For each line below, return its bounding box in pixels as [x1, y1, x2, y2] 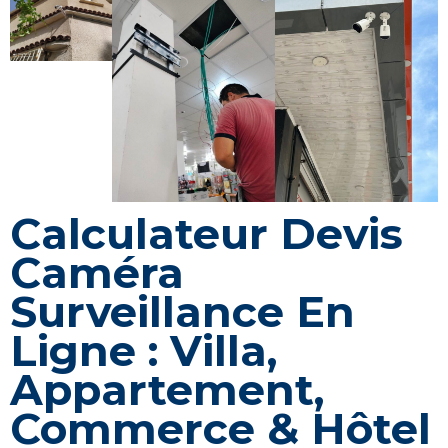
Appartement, [10, 363, 324, 416]
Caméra [10, 246, 184, 299]
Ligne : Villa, [10, 324, 277, 377]
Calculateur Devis [10, 207, 403, 260]
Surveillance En [10, 285, 355, 338]
